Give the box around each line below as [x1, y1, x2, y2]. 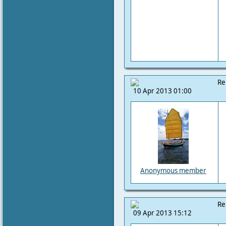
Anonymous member [140, 166, 206, 175]
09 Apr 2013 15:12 [133, 208, 192, 217]
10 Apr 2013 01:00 [133, 86, 192, 95]
